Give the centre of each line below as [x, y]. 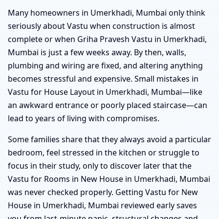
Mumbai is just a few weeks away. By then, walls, [97, 53]
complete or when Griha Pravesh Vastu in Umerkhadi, [107, 39]
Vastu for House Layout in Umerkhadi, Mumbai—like [105, 92]
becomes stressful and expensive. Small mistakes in [103, 79]
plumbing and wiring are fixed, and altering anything [105, 66]
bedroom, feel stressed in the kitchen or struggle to [104, 153]
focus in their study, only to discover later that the [100, 166]
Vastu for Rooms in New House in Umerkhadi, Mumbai [109, 179]
